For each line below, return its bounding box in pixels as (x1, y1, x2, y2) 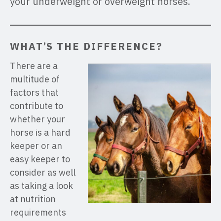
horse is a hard (10, 127, 71, 138)
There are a (10, 60, 58, 72)
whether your (10, 113, 65, 125)
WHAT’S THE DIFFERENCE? (10, 39, 163, 53)
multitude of (10, 74, 60, 85)
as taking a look (10, 180, 73, 191)
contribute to (10, 100, 63, 111)
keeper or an (10, 140, 62, 151)
